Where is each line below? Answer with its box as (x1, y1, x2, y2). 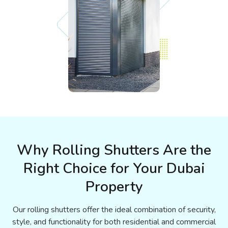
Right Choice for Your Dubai (23, 158, 205, 178)
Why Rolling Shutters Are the (17, 140, 211, 160)
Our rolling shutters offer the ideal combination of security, (12, 204, 216, 215)
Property (85, 177, 143, 196)
